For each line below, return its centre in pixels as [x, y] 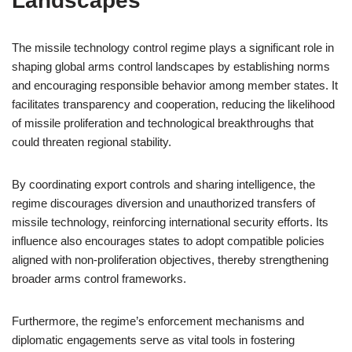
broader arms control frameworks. [99, 279]
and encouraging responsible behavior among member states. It [175, 85]
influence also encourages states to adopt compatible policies [168, 241]
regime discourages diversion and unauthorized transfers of [163, 203]
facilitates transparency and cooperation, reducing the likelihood [173, 104]
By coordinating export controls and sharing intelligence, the [163, 184]
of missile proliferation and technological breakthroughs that [163, 123]
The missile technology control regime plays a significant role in [173, 48]
